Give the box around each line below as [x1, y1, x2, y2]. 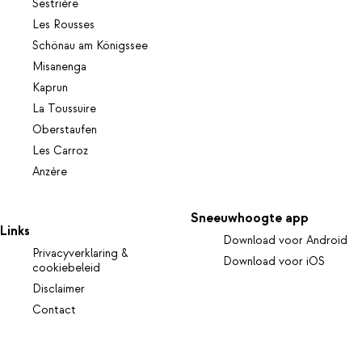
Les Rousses [32, 17, 95, 32]
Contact [32, 303, 76, 318]
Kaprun [32, 80, 68, 95]
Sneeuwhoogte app [191, 210, 309, 227]
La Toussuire [32, 101, 96, 116]
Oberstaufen [32, 122, 97, 137]
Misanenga [32, 59, 86, 74]
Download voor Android [223, 234, 348, 249]
